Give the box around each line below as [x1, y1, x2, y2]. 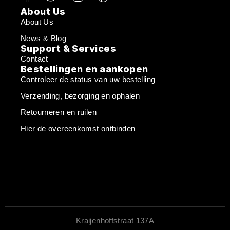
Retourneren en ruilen [21, 108, 97, 117]
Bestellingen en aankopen [21, 64, 148, 75]
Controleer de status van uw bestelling [21, 75, 156, 84]
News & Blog [21, 34, 67, 43]
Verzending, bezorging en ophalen [21, 91, 140, 101]
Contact [21, 54, 48, 64]
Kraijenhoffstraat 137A [75, 216, 155, 225]
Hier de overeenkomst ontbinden [21, 124, 136, 133]
